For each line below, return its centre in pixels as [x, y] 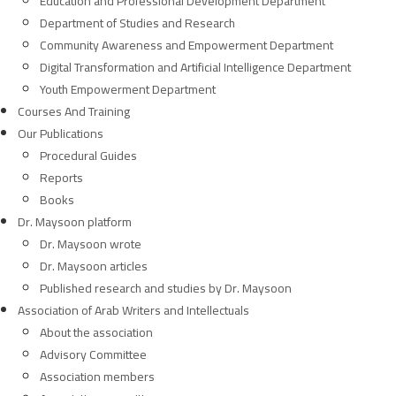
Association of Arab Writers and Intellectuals [133, 310]
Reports [61, 178]
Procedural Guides [88, 156]
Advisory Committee [93, 354]
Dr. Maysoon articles [94, 266]
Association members [97, 377]
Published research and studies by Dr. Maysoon [166, 288]
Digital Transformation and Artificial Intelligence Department [195, 67]
